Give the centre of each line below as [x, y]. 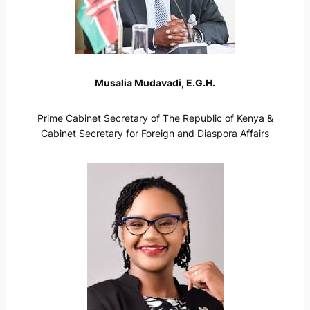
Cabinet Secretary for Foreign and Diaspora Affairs [155, 133]
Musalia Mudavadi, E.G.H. [155, 83]
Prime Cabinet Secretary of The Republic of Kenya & [155, 118]
